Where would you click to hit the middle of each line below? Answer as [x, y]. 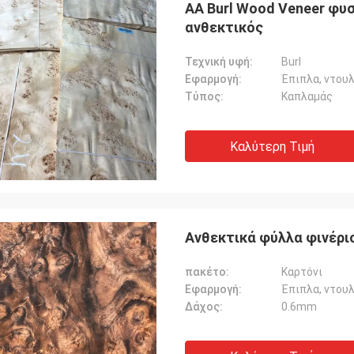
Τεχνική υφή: [219, 62]
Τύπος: [204, 96]
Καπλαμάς [307, 96]
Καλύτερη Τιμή [272, 147]
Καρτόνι [302, 272]
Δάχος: [204, 307]
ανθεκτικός [224, 27]
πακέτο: [207, 272]
